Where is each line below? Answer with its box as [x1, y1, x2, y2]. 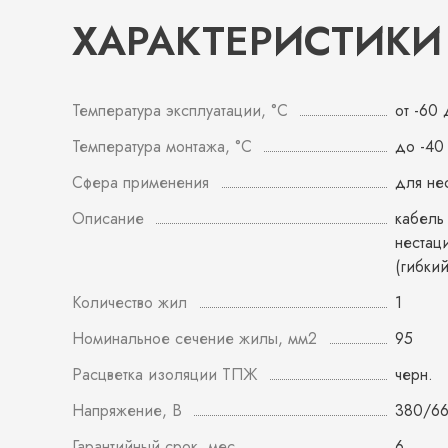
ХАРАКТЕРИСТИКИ [72, 12, 442, 70]
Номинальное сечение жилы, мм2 [72, 327, 317, 350]
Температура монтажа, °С [72, 135, 252, 158]
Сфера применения [72, 171, 209, 194]
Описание [72, 207, 144, 230]
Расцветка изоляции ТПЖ [72, 363, 257, 386]
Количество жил [72, 291, 187, 314]
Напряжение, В [72, 399, 182, 422]
